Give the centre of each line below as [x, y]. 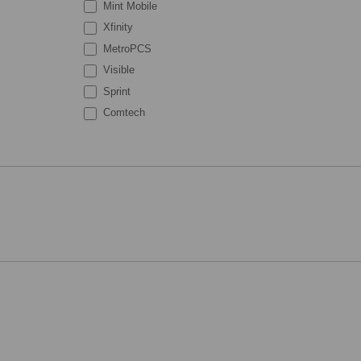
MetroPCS [126, 48]
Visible [118, 70]
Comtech [123, 113]
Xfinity [117, 27]
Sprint [116, 91]
